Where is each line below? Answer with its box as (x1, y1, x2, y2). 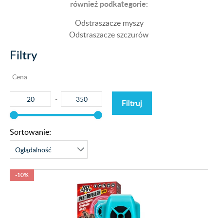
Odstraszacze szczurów (69, 29, 149, 40)
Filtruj (122, 97, 142, 109)
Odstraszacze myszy (74, 18, 144, 28)
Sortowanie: (10, 127, 51, 137)
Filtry (10, 47, 37, 63)
